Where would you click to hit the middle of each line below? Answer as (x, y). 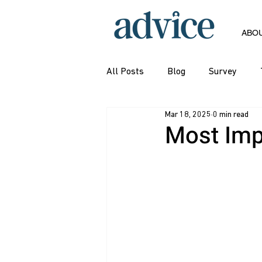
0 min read (231, 115)
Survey (223, 72)
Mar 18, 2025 (188, 115)
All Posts (125, 72)
